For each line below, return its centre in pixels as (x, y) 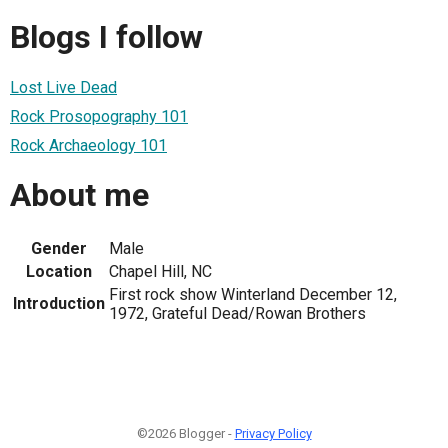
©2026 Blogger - (185, 433)
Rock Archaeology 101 (88, 145)
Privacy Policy (273, 433)
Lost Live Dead (63, 87)
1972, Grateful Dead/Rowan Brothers (237, 313)
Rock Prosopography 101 (99, 116)
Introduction (59, 303)
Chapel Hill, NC (160, 271)
